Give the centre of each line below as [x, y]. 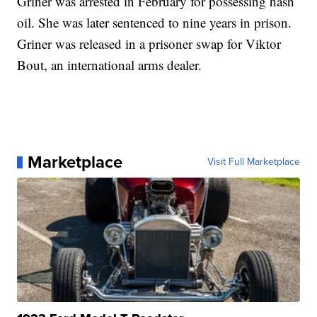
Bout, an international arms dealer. [110, 65]
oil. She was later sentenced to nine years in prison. [155, 23]
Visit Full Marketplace [253, 162]
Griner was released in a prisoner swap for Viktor [149, 44]
